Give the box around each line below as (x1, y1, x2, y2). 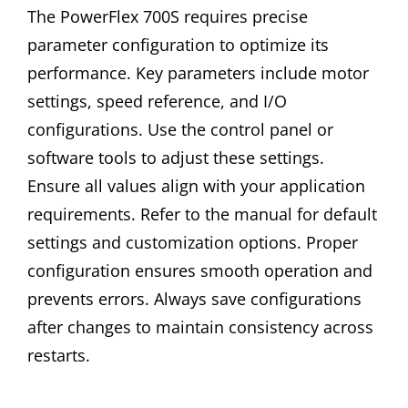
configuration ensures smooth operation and (27, 260, 372, 282)
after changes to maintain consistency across (27, 316, 373, 339)
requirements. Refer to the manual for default (27, 203, 377, 226)
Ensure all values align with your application (27, 175, 365, 198)
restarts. (27, 344, 90, 367)
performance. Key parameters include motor (27, 62, 369, 85)
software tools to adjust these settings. (27, 147, 324, 169)
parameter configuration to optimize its (27, 34, 329, 56)
